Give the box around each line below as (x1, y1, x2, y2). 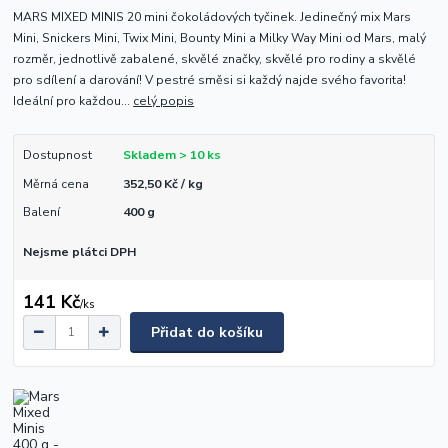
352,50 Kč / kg (122, 175, 203, 192)
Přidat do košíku (150, 322, 263, 342)
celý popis (133, 93, 195, 110)
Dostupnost (22, 147, 92, 164)
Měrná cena (22, 175, 89, 192)
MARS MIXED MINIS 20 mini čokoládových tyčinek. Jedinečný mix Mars (13, 9, 412, 26)
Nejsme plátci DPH (22, 243, 136, 260)
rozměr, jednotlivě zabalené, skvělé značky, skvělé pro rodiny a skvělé (13, 51, 417, 68)
